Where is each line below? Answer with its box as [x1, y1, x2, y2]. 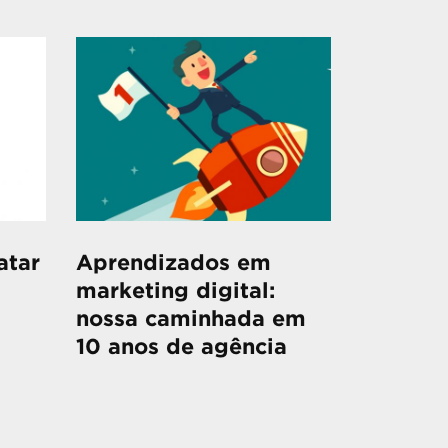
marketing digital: [76, 282, 275, 302]
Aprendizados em [76, 254, 271, 274]
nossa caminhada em [76, 310, 306, 330]
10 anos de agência [76, 338, 287, 358]
